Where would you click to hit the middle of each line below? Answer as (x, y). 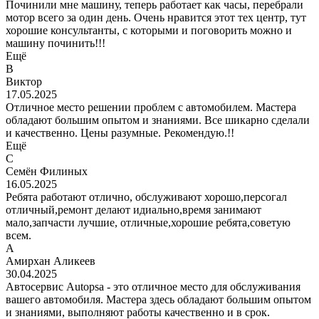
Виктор (24, 82)
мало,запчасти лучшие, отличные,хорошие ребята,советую (148, 223)
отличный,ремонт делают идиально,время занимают (134, 210)
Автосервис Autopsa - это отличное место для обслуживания (153, 287)
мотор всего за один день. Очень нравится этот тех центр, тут (156, 18)
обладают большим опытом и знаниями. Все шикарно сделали (158, 120)
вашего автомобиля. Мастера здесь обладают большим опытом (158, 300)
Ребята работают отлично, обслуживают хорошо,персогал (146, 197)
